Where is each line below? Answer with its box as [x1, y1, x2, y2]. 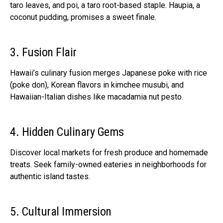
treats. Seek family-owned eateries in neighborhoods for [10, 159, 207, 169]
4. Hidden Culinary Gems [10, 124, 124, 139]
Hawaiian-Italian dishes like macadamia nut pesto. [10, 92, 183, 102]
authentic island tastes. [10, 171, 90, 181]
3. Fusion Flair [10, 45, 77, 59]
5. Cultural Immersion [10, 204, 111, 219]
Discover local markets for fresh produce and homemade [10, 147, 208, 157]
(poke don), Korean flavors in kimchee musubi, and [10, 80, 184, 90]
